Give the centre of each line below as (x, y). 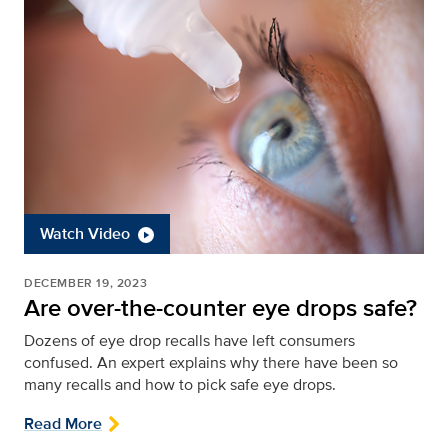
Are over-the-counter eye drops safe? (220, 307)
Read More (63, 423)
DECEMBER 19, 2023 (86, 282)
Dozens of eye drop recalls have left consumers (189, 340)
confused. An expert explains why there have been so (211, 362)
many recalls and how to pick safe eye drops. (180, 384)
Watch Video (85, 233)
